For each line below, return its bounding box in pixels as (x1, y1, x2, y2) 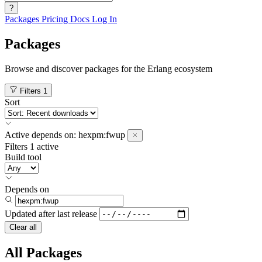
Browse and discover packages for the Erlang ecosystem (5, 63, 212, 74)
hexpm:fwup (76, 129, 127, 140)
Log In (92, 14, 117, 24)
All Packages (5, 244, 82, 260)
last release (57, 208, 97, 219)
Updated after (5, 208, 55, 219)
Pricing (42, 14, 70, 24)
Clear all (9, 222, 37, 232)
